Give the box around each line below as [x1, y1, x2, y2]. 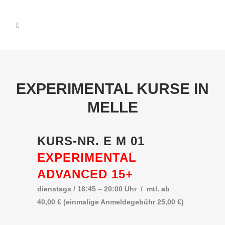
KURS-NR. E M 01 [37, 134, 145, 148]
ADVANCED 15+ [37, 167, 133, 181]
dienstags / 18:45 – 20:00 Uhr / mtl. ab [37, 185, 170, 193]
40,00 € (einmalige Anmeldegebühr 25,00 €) [37, 198, 184, 206]
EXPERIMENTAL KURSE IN [16, 80, 209, 97]
